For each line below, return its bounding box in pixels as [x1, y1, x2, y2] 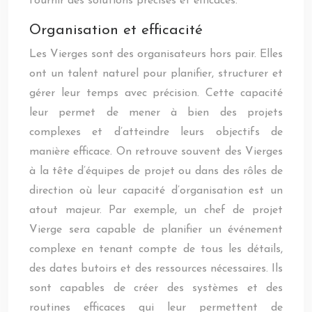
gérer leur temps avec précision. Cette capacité [29, 88, 283, 99]
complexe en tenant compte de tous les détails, [29, 244, 283, 255]
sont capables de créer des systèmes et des [29, 283, 283, 294]
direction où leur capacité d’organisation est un [29, 185, 283, 196]
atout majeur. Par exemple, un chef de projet [29, 205, 283, 216]
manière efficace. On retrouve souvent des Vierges [29, 146, 283, 157]
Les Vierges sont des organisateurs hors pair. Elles [29, 49, 283, 60]
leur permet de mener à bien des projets [29, 107, 283, 118]
